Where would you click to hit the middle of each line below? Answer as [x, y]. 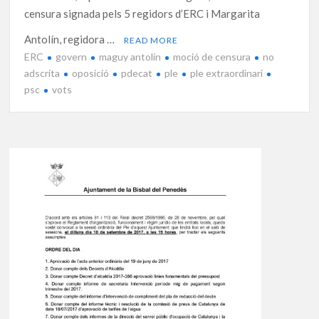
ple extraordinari [227, 73]
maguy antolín [130, 57]
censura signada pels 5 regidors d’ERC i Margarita [142, 14]
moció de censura [212, 57]
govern [72, 57]
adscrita [42, 73]
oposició [91, 73]
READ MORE [151, 41]
